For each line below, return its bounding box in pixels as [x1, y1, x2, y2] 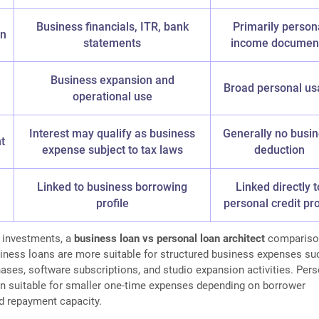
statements [83, 36, 142, 51]
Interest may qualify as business [29, 127, 196, 141]
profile [95, 197, 129, 211]
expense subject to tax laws [41, 143, 183, 157]
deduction [254, 143, 305, 157]
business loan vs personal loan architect [74, 232, 266, 246]
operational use [72, 90, 152, 104]
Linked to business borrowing [37, 180, 188, 194]
